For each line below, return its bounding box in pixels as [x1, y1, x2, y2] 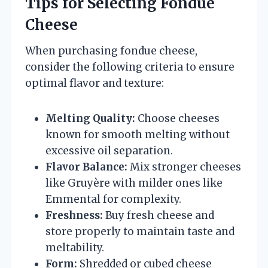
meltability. [45, 240, 104, 254]
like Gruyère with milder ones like [45, 176, 223, 190]
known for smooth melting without [45, 127, 230, 141]
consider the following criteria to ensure [25, 60, 234, 74]
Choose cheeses [135, 111, 220, 125]
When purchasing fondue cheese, [25, 44, 197, 57]
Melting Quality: [45, 111, 135, 125]
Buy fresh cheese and [103, 208, 214, 222]
